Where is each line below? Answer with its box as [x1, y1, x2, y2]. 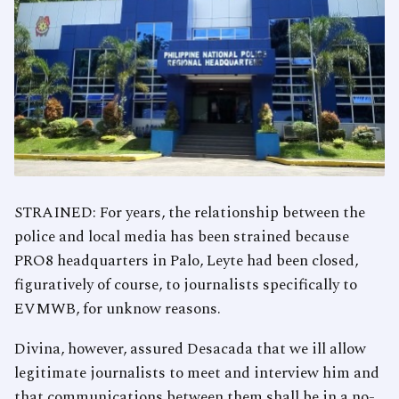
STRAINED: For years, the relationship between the [14, 200, 365, 224]
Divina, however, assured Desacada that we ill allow [14, 337, 366, 361]
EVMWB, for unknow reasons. [14, 297, 221, 321]
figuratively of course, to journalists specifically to [14, 273, 357, 297]
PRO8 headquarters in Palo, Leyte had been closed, [14, 248, 358, 273]
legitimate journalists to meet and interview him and [14, 361, 379, 385]
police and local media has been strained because [14, 224, 349, 248]
